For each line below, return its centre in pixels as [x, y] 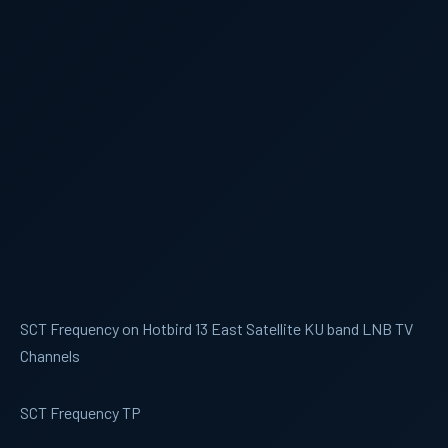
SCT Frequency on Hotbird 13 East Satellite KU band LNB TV [216, 328]
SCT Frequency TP [80, 412]
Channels [50, 355]
